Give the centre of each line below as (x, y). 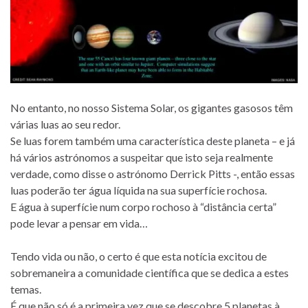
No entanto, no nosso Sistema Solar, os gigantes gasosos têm (152, 108)
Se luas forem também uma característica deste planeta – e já (153, 141)
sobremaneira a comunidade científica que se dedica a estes (150, 273)
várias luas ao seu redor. (65, 124)
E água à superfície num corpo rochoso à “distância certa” (143, 207)
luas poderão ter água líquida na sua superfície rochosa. (139, 190)
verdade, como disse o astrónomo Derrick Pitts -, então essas (153, 174)
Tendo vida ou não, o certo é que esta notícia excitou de (139, 256)
